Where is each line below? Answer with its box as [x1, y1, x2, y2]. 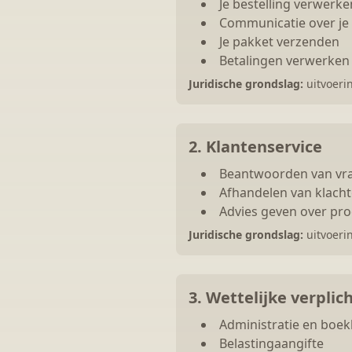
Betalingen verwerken [219, 52, 350, 69]
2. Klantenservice [189, 136, 322, 157]
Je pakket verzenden [219, 33, 339, 50]
